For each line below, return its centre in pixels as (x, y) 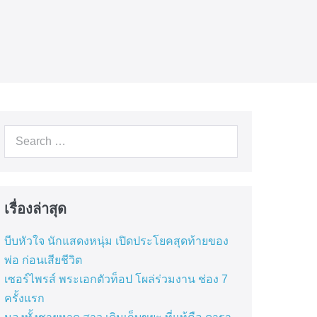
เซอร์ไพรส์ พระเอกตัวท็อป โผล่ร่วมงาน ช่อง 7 (116, 279)
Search (21, 134)
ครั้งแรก (24, 298)
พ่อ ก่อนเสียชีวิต (43, 260)
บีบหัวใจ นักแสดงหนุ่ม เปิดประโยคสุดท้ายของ (116, 241)
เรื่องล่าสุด (35, 209)
